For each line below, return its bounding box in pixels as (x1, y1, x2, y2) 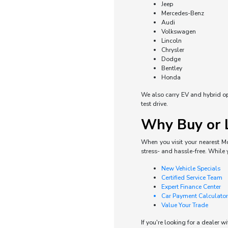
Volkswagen (161, 27, 196, 36)
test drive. (140, 100, 168, 108)
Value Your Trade (161, 201, 208, 209)
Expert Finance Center (161, 183, 221, 191)
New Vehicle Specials (161, 164, 220, 173)
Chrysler (161, 46, 184, 54)
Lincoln (161, 37, 182, 45)
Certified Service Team (161, 174, 222, 182)
